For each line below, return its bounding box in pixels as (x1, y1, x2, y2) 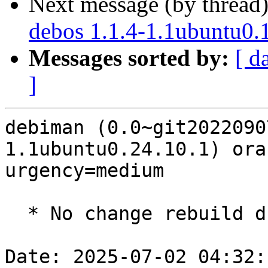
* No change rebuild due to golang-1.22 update (5, 203, 28, 225)
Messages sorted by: (29, 45, 229, 71)
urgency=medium (5, 160, 164, 182)
